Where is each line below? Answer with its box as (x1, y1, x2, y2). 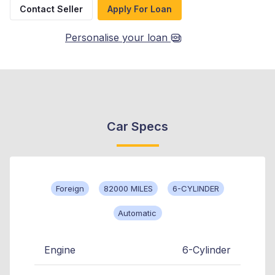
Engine (44, 244, 76, 257)
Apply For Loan (107, 4, 172, 15)
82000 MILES (104, 184, 153, 194)
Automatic (118, 208, 157, 219)
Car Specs (107, 119, 168, 134)
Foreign (56, 184, 84, 194)
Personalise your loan (65, 31, 168, 44)
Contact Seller (20, 4, 83, 15)
